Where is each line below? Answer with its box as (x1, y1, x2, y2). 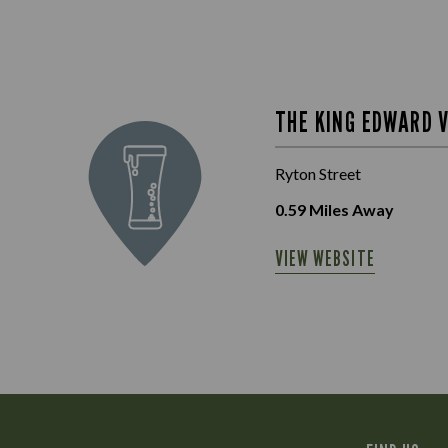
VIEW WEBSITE (275, 246, 375, 271)
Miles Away (306, 200, 394, 219)
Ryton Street (275, 164, 361, 183)
